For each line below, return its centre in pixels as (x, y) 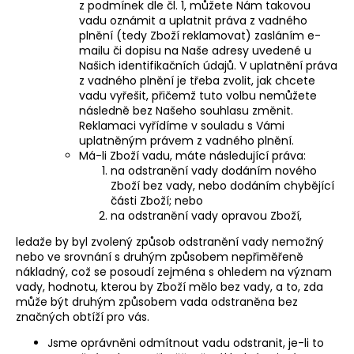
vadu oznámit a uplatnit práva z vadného (193, 20)
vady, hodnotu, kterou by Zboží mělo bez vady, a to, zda (169, 286)
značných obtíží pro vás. (83, 316)
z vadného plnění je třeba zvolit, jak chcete (197, 80)
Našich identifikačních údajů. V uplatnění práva (208, 65)
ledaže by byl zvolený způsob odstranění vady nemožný (170, 241)
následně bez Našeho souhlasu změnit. (186, 110)
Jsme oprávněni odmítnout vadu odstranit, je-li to (186, 343)
